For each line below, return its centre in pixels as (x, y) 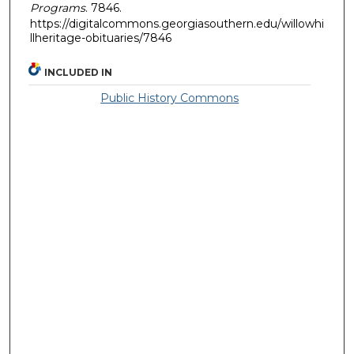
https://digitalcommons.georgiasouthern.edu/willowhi (177, 23)
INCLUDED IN (79, 73)
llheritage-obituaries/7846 (101, 38)
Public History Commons (170, 98)
